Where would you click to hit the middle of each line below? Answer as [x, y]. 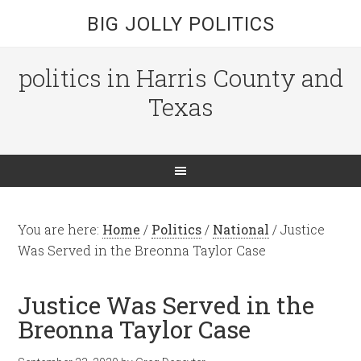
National [241, 229]
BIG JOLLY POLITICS [180, 24]
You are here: [60, 229]
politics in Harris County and [180, 78]
